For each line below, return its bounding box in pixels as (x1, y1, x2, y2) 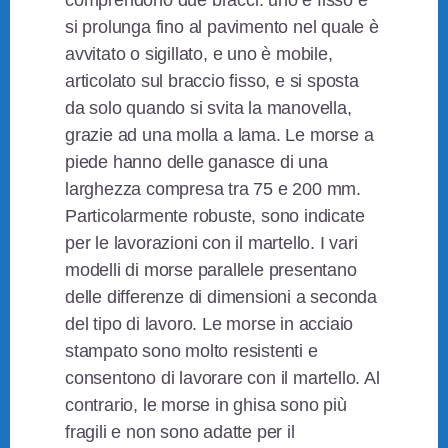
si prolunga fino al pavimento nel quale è (65, 17, 379, 38)
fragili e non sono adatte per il (65, 422, 295, 443)
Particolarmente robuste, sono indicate (65, 206, 365, 227)
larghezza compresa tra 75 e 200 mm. (65, 179, 362, 200)
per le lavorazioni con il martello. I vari (65, 233, 358, 254)
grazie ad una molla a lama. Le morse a (65, 125, 374, 146)
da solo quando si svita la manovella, (65, 98, 352, 119)
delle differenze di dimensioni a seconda (65, 287, 378, 308)
